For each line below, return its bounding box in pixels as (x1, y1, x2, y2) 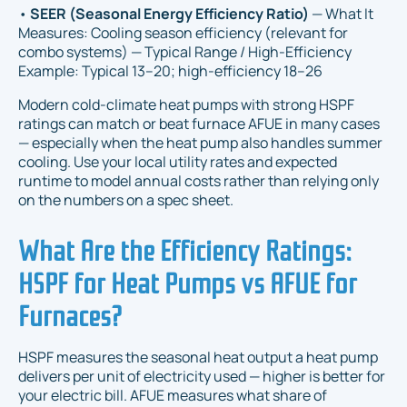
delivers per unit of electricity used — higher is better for (18, 365, 385, 386)
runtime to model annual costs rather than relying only (18, 170, 379, 191)
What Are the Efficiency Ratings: (18, 227, 352, 268)
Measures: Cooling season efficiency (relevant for (18, 22, 348, 43)
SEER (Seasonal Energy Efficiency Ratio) (30, 3, 309, 24)
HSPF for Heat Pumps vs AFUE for (18, 260, 357, 301)
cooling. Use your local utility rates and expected (18, 151, 337, 172)
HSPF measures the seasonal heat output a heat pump (18, 346, 378, 367)
